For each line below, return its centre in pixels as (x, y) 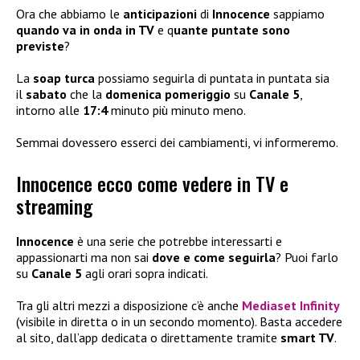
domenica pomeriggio (168, 94)
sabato (46, 94)
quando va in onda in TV (87, 30)
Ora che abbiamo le (70, 14)
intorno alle (49, 110)
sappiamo (297, 14)
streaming (54, 205)
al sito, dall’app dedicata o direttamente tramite (148, 337)
